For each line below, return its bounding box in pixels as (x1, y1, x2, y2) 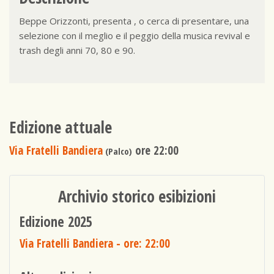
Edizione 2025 (20, 212, 93, 231)
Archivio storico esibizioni (58, 185, 216, 208)
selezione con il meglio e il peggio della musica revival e (19, 29, 251, 42)
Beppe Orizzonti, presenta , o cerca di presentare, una (19, 14, 250, 27)
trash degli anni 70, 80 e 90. (19, 43, 136, 56)
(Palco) (103, 145, 132, 158)
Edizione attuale (9, 116, 112, 138)
